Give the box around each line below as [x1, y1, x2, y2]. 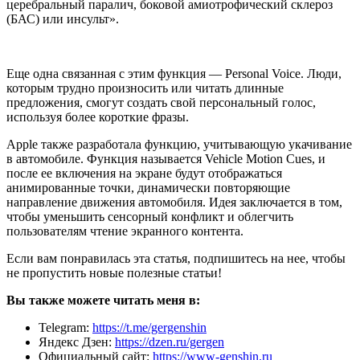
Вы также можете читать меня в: [6, 292, 200, 307]
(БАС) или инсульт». [6, 11, 119, 26]
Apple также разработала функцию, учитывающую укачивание [6, 137, 352, 151]
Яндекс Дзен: [39, 334, 115, 349]
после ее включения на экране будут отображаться [6, 166, 282, 180]
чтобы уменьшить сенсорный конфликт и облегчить [6, 209, 293, 223]
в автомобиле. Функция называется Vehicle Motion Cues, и [6, 151, 325, 166]
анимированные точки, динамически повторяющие [6, 180, 290, 194]
